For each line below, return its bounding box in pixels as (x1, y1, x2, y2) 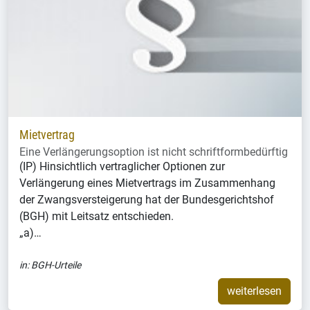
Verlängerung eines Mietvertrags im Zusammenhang (19, 176, 275, 190)
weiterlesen (227, 284, 282, 298)
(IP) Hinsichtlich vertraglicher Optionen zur (19, 159, 225, 173)
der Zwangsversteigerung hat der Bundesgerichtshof (19, 192, 274, 206)
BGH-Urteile (31, 259, 81, 271)
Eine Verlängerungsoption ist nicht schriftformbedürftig (19, 145, 288, 158)
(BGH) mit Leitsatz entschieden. (19, 209, 174, 223)
